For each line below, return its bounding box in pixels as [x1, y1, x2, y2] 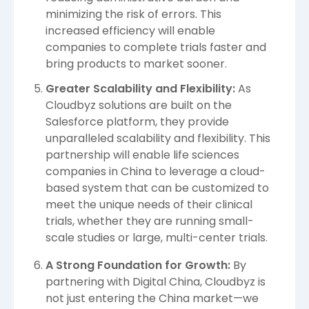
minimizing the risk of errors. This [46, 6, 221, 23]
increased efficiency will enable [46, 23, 215, 39]
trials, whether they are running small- [46, 212, 254, 229]
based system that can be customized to [46, 179, 269, 196]
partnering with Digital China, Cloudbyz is [46, 273, 266, 290]
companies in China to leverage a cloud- [46, 163, 266, 179]
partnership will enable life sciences [46, 146, 239, 163]
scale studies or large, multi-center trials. [46, 229, 268, 246]
